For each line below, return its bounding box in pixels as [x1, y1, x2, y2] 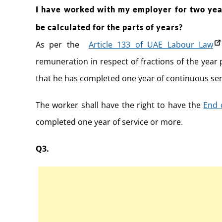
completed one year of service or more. [36, 116, 183, 127]
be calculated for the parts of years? [36, 22, 183, 32]
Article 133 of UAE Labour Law [88, 39, 213, 50]
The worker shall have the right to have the [36, 99, 204, 111]
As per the [36, 39, 89, 50]
